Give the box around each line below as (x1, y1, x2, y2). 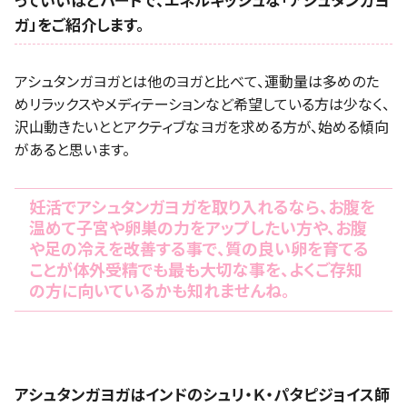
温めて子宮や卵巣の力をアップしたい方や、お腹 (29, 219, 367, 239)
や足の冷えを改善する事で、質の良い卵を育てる (29, 240, 369, 260)
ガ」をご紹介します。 (15, 15, 144, 35)
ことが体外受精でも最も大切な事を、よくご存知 (29, 261, 362, 281)
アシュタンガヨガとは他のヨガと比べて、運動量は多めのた (15, 73, 379, 91)
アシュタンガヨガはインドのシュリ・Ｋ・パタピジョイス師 (15, 385, 390, 404)
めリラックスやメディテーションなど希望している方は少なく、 (15, 95, 390, 114)
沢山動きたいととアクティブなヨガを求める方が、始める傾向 (15, 118, 389, 136)
